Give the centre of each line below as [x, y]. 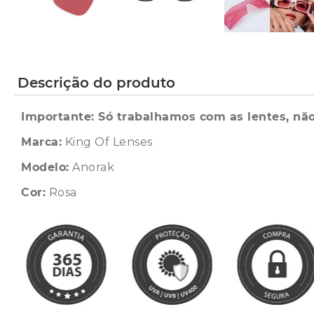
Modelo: [45, 167]
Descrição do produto [96, 83]
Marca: [41, 142]
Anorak [91, 167]
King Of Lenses [107, 142]
